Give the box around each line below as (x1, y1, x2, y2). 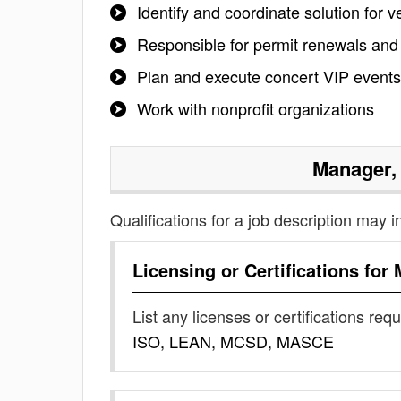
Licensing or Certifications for (132, 257, 394, 283)
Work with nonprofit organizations (137, 97, 374, 120)
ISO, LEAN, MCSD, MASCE (132, 329, 334, 353)
